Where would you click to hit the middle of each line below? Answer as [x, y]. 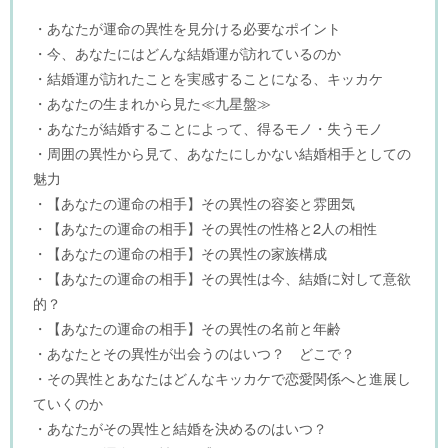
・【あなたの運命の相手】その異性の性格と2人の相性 [205, 228]
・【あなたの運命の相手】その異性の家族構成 [180, 253]
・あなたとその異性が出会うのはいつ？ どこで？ [194, 353]
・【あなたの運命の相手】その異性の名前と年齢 [187, 328]
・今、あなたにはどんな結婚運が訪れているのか [187, 53]
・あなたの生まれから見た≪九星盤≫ [152, 103]
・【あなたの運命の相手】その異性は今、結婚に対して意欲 [222, 278]
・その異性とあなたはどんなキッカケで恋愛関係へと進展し [222, 378]
